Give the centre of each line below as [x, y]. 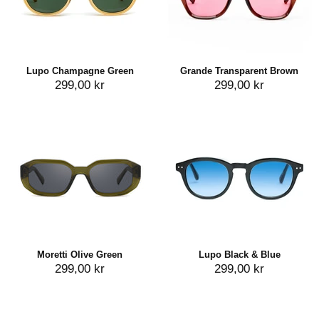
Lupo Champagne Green [80, 71]
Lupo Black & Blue [239, 255]
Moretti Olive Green [80, 255]
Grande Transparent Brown [239, 71]
